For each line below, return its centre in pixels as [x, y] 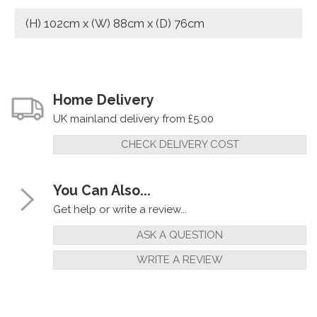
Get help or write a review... [120, 210]
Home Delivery [104, 100]
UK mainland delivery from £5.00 [133, 119]
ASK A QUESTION [180, 235]
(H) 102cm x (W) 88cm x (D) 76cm [115, 24]
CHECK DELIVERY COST [180, 145]
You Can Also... [102, 191]
